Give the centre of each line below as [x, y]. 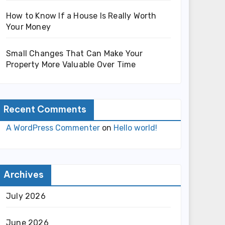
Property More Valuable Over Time [71, 65]
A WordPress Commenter [53, 128]
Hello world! [135, 128]
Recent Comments [45, 109]
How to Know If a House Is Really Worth [81, 16]
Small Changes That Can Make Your [75, 53]
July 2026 [26, 196]
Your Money [28, 27]
